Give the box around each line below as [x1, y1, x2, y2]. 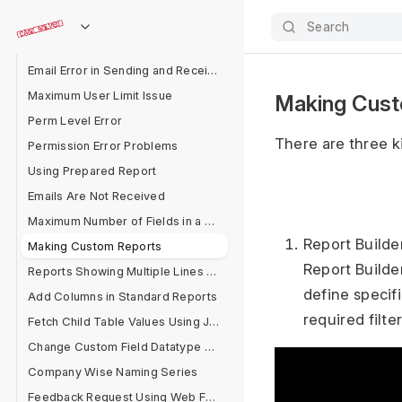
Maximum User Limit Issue [28, 88, 173, 102]
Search [307, 19, 350, 34]
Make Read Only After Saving [28, 13, 192, 27]
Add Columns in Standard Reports [28, 289, 218, 303]
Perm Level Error [28, 113, 123, 127]
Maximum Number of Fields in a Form [204, 214, 214, 228]
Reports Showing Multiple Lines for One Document [206, 264, 217, 278]
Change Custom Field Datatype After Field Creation [204, 339, 214, 354]
